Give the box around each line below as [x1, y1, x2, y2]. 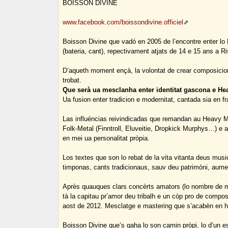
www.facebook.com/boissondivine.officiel [63, 18, 184, 26]
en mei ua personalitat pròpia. [63, 134, 150, 142]
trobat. [63, 76, 82, 84]
